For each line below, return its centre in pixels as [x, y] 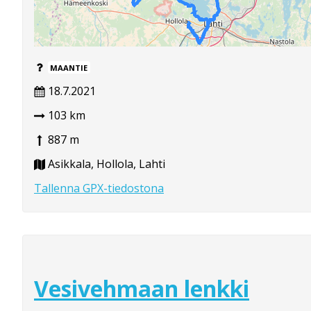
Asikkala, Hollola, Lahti [105, 163]
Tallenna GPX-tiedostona [99, 188]
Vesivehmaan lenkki [142, 289]
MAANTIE [69, 67]
